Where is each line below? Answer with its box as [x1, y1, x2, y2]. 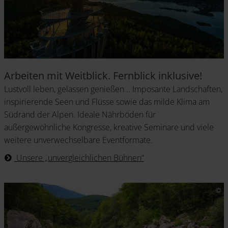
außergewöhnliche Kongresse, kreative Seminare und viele [4, 122, 214, 133]
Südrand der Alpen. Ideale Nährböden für [4, 109, 156, 121]
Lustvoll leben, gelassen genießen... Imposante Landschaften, [4, 83, 222, 95]
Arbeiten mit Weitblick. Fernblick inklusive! [4, 69, 202, 83]
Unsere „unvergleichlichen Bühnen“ [14, 152, 144, 164]
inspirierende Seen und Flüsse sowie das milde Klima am [4, 96, 210, 108]
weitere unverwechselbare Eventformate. [4, 134, 153, 146]
